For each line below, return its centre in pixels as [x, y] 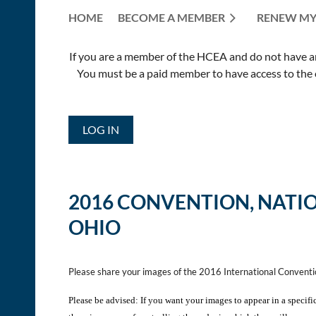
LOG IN [101, 129]
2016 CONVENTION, [163, 201]
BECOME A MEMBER [171, 17]
